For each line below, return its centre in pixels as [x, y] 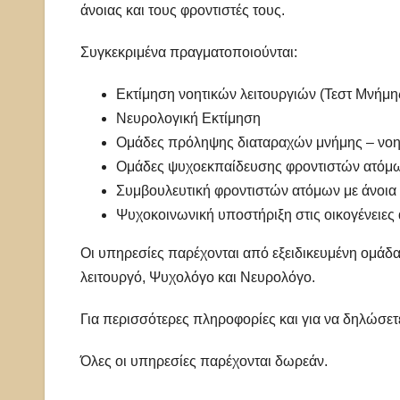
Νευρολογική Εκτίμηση [188, 119]
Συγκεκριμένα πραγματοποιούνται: [189, 53]
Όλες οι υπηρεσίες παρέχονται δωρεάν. [204, 362]
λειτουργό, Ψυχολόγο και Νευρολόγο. [198, 278]
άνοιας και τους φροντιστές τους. [183, 11]
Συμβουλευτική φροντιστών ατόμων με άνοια [256, 191]
